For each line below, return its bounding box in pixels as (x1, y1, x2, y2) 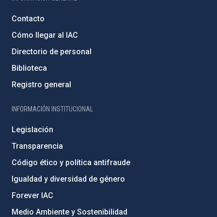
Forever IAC (12, 191, 53, 200)
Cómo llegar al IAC (12, 31, 78, 40)
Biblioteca (12, 63, 47, 73)
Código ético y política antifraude (12, 158, 130, 167)
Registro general (12, 80, 71, 89)
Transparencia (12, 141, 63, 151)
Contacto (12, 14, 45, 23)
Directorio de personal (12, 47, 92, 56)
